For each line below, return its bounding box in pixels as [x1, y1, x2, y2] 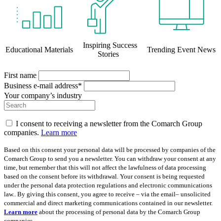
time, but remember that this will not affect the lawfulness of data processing [4, 164, 206, 172]
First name [4, 71, 38, 80]
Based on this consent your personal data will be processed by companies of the [4, 146, 216, 154]
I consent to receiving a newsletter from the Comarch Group [16, 119, 202, 128]
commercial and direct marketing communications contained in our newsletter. [4, 199, 213, 207]
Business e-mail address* [4, 81, 84, 90]
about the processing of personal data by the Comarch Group [37, 208, 200, 216]
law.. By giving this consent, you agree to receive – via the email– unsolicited [4, 190, 211, 198]
